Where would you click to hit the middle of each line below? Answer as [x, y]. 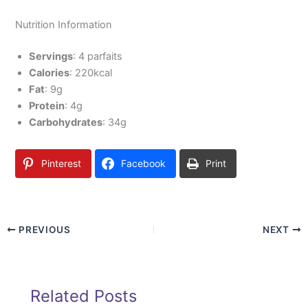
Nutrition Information [64, 24]
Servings [51, 56]
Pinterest [62, 163]
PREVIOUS [43, 229]
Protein [47, 106]
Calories [49, 73]
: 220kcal [91, 73]
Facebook [144, 163]
